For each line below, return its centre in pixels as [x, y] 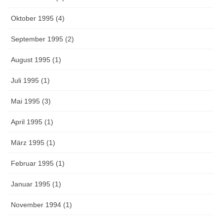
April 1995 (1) [32, 122]
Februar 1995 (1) [38, 164]
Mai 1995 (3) [31, 101]
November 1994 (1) [41, 205]
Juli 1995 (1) [30, 81]
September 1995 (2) [42, 39]
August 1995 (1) [36, 60]
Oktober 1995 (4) [38, 18]
